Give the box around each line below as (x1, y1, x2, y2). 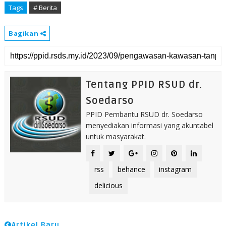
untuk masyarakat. (85, 132, 146, 142)
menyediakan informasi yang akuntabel (85, 121, 213, 131)
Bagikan (8, 29, 40, 38)
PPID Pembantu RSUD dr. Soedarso (85, 109, 203, 120)
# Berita (33, 3, 57, 13)
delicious (94, 181, 123, 191)
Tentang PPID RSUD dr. (85, 79, 202, 91)
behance (117, 164, 145, 175)
